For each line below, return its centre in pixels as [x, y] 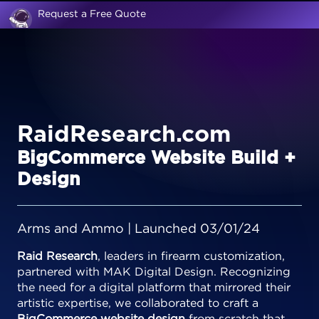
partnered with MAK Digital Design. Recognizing [154, 272]
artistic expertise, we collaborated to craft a [138, 304]
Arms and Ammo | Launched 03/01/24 [138, 229]
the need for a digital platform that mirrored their [154, 288]
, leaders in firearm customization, [191, 257]
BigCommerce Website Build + [156, 158]
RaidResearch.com [124, 135]
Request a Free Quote [92, 14]
